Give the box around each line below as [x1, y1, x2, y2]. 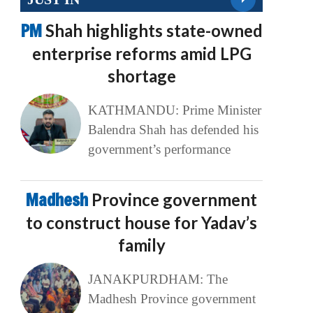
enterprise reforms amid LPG [31, 43, 252, 64]
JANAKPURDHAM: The [87, 272, 228, 287]
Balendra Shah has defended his [87, 122, 259, 138]
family [117, 235, 166, 256]
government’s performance [87, 142, 231, 157]
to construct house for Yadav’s [26, 212, 258, 233]
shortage [107, 66, 176, 87]
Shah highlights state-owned [45, 20, 263, 41]
